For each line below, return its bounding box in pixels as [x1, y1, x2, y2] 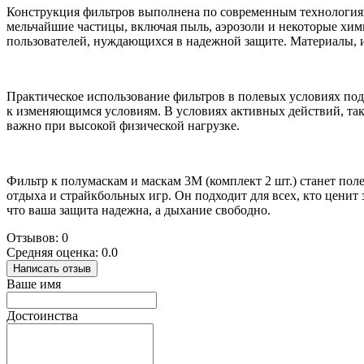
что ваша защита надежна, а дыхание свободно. [6, 202, 271, 217]
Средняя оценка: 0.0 [6, 245, 118, 259]
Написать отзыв [13, 262, 91, 275]
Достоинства [6, 308, 78, 323]
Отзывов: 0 [6, 230, 68, 245]
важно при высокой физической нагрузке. [6, 118, 240, 132]
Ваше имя [6, 276, 61, 291]
